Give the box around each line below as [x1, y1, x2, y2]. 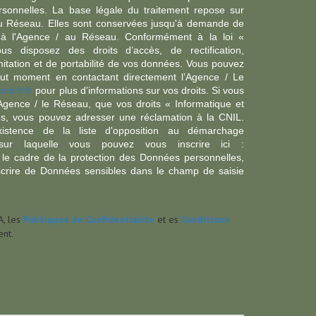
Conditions [181, 213, 230, 226]
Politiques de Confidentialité [23, 213, 154, 226]
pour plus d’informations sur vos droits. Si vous [32, 85, 245, 96]
